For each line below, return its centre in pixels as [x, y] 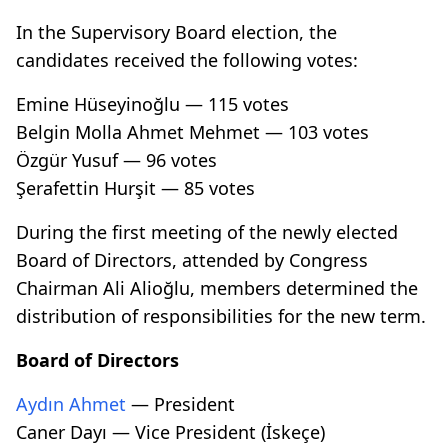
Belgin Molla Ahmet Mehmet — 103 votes [192, 131]
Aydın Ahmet [71, 403]
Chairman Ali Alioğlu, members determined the [217, 287]
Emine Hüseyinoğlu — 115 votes [152, 103]
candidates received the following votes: [187, 59]
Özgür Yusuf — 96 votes [116, 159]
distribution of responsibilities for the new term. [221, 315]
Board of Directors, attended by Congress [192, 259]
